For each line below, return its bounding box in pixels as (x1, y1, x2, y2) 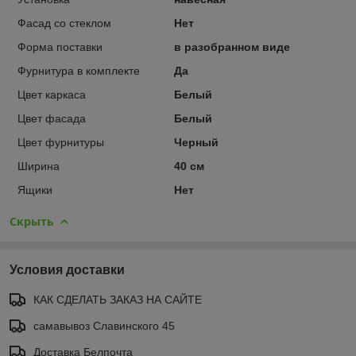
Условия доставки (10, 262, 125, 277)
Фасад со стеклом (17, 16, 111, 29)
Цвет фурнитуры (17, 135, 104, 149)
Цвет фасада (17, 111, 86, 125)
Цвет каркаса (17, 87, 86, 101)
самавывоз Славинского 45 (33, 319, 175, 332)
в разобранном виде (173, 40, 290, 53)
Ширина (17, 159, 60, 172)
